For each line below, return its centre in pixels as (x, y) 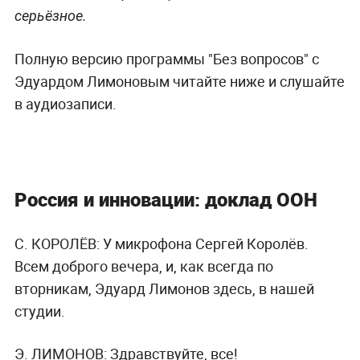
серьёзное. (50, 15)
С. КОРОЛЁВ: (57, 243)
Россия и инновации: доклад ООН (166, 199)
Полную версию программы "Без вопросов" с (166, 58)
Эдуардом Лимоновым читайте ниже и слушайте (179, 81)
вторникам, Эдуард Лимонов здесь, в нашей (164, 288)
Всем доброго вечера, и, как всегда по (143, 266)
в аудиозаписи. (67, 103)
